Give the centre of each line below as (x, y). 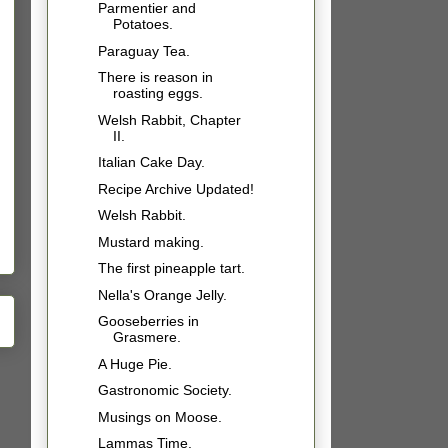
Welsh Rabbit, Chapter (169, 119)
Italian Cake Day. (151, 162)
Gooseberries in (148, 321)
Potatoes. (142, 24)
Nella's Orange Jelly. (162, 294)
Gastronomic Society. (164, 390)
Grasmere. (146, 337)
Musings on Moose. (159, 416)
